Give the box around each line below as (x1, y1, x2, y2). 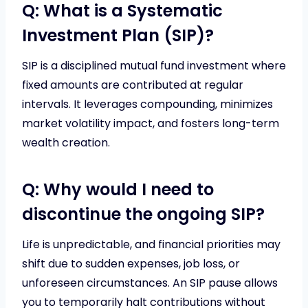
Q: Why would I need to (22, 177, 214, 201)
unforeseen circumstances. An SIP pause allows (22, 274, 278, 291)
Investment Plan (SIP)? (22, 23, 214, 47)
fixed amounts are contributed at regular (22, 76, 243, 93)
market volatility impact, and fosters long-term (22, 115, 279, 131)
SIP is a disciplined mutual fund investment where (22, 57, 286, 74)
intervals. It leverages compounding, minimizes (22, 96, 273, 112)
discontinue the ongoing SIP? (22, 202, 265, 225)
